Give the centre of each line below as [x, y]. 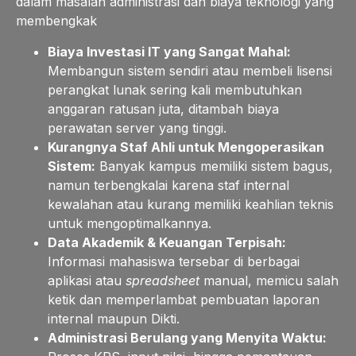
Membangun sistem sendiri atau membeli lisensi [190, 70]
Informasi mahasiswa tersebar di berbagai [174, 261]
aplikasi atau [87, 280]
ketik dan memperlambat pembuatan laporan [184, 299]
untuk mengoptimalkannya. [130, 223]
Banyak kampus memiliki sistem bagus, [214, 166]
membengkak [56, 21]
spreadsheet [163, 280]
